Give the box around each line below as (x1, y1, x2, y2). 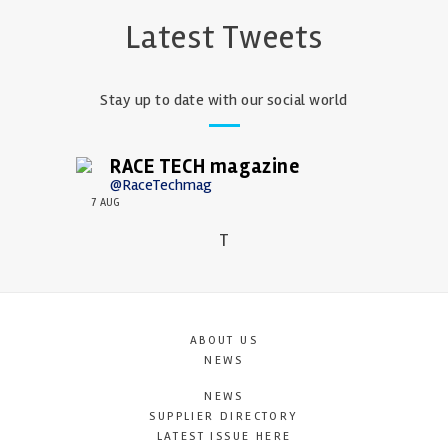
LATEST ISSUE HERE (156, 428, 292, 444)
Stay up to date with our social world (100, 89, 348, 110)
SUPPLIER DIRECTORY (149, 408, 299, 424)
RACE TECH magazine (110, 153, 300, 179)
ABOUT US (189, 332, 259, 348)
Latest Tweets (125, 16, 323, 58)
